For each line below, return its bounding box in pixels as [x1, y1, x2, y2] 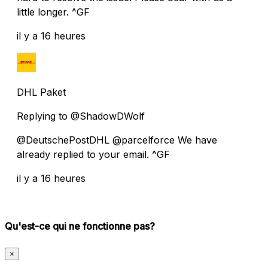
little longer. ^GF [17, 5, 90, 18]
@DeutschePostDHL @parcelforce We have [17, 133, 217, 146]
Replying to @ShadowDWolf [17, 109, 145, 122]
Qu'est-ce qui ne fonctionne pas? [5, 220, 155, 232]
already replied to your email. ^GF [17, 148, 170, 160]
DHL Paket [17, 86, 66, 98]
